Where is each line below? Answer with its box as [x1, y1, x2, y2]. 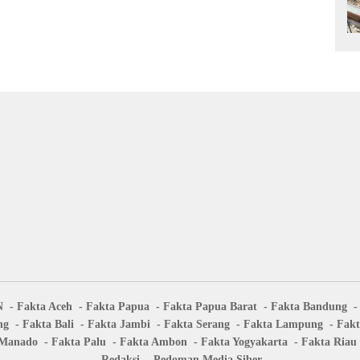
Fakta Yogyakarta [201, 336, 288, 349]
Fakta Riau [301, 336, 357, 349]
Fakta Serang [164, 318, 230, 331]
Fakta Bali [22, 318, 74, 331]
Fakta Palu [51, 336, 106, 349]
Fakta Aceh [17, 301, 72, 313]
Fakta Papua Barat [163, 301, 257, 313]
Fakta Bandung [271, 301, 347, 313]
